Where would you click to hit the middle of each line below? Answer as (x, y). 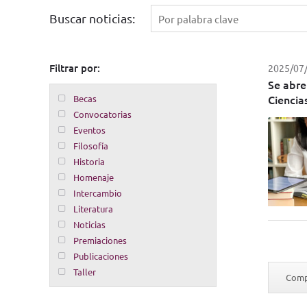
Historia (89, 162)
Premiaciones (100, 241)
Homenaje (94, 177)
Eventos (89, 130)
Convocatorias (102, 114)
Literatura (93, 209)
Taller (85, 272)
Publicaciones (101, 256)
